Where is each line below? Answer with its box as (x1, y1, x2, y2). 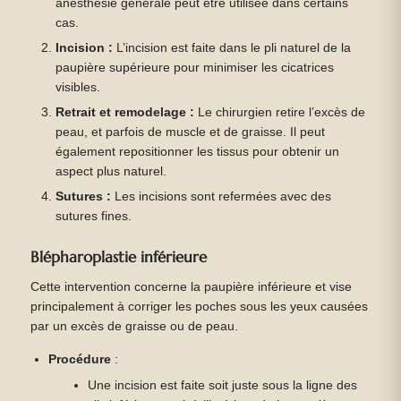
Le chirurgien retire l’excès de (194, 105, 366, 119)
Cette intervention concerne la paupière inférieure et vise (30, 280, 352, 294)
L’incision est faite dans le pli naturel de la (113, 40, 352, 55)
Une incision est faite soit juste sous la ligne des (88, 379, 358, 393)
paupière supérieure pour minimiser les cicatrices (55, 60, 335, 74)
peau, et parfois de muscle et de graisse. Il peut (55, 124, 326, 139)
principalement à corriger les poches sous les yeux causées (30, 300, 368, 314)
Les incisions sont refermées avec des (111, 189, 332, 203)
